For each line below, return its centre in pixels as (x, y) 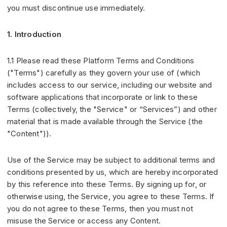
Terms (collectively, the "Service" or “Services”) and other (112, 109)
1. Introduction (34, 34)
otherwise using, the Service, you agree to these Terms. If (111, 197)
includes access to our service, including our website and (110, 85)
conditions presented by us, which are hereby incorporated (113, 172)
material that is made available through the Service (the (105, 122)
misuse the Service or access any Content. (84, 221)
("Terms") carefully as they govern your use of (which (104, 73)
